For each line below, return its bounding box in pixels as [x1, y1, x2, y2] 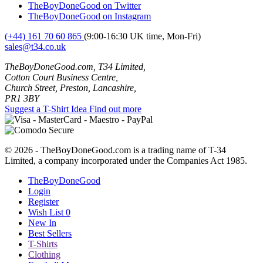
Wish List [28, 207, 63, 218]
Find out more [89, 104, 141, 114]
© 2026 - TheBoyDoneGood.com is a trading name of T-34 [5, 145, 226, 156]
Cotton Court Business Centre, [5, 72, 118, 83]
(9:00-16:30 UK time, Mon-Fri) [84, 31, 201, 42]
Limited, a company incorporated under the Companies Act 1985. [5, 156, 247, 166]
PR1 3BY [5, 93, 39, 104]
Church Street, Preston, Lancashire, [5, 83, 136, 93]
